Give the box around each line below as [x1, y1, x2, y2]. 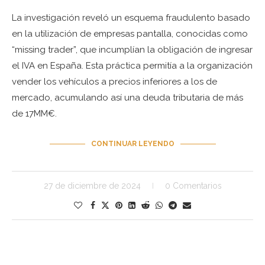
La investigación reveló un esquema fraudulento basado [12, 12, 250, 24]
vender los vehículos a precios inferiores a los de [12, 76, 217, 88]
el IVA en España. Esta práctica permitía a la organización [12, 60, 253, 72]
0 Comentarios [164, 181, 222, 191]
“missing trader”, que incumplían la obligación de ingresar [12, 44, 253, 56]
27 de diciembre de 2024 [43, 181, 141, 191]
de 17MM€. [12, 108, 57, 119]
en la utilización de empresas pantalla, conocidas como [12, 28, 248, 40]
